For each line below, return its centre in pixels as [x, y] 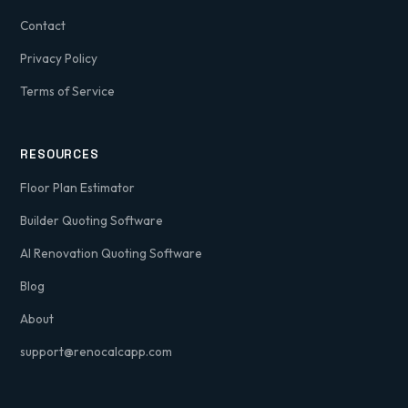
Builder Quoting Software [92, 221]
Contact [43, 26]
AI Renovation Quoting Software [112, 254]
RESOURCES [60, 155]
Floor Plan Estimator [78, 188]
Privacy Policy [59, 59]
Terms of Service [68, 92]
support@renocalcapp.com [97, 352]
